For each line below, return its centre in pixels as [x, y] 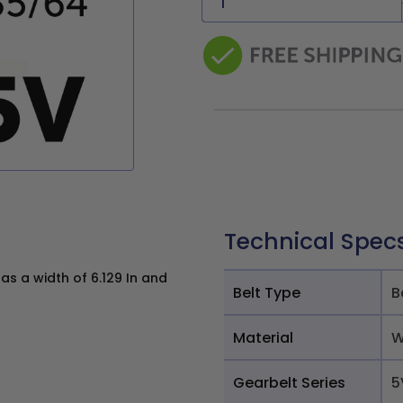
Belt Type [267, 292]
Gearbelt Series [289, 382]
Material [263, 337]
